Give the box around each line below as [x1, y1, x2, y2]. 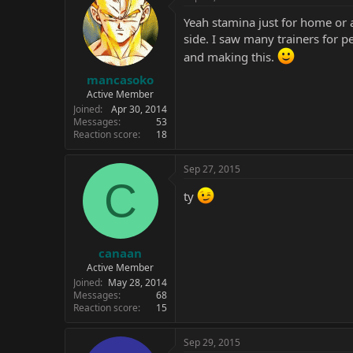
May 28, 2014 [108, 275, 167, 289]
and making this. [184, 48, 277, 65]
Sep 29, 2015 [184, 335, 240, 349]
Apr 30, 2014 [111, 102, 167, 116]
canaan [98, 244, 142, 261]
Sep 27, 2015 [184, 162, 240, 176]
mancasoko [87, 72, 154, 87]
